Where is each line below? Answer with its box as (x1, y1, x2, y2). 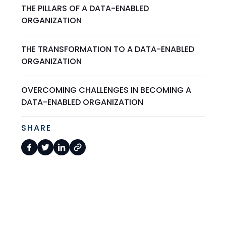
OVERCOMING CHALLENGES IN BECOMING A (21, 84, 192, 96)
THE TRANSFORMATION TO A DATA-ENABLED (21, 43, 195, 55)
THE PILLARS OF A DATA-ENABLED (21, 3, 149, 15)
